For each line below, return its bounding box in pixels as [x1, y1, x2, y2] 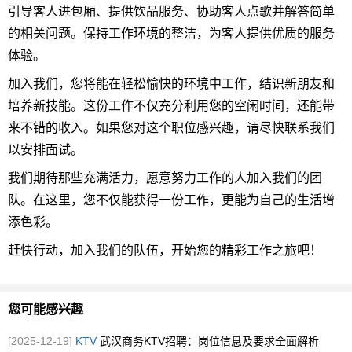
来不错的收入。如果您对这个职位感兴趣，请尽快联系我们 [8, 121, 335, 134]
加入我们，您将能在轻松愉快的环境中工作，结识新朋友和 [8, 77, 335, 90]
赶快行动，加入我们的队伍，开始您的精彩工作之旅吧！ [8, 244, 322, 257]
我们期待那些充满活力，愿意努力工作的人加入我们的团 [8, 171, 322, 185]
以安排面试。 [8, 143, 83, 156]
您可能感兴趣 [8, 302, 83, 316]
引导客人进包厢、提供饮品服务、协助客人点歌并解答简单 [8, 5, 335, 18]
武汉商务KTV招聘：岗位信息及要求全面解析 [100, 335, 319, 347]
